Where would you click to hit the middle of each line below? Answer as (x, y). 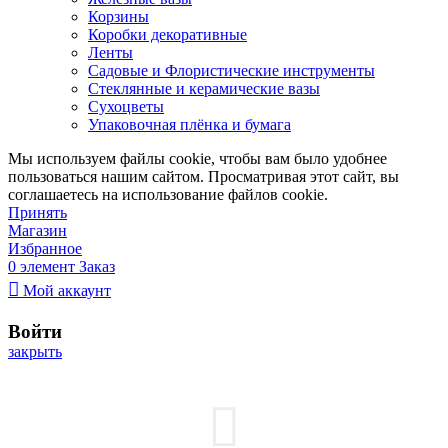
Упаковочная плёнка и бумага (189, 125)
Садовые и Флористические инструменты (231, 71)
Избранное (45, 249)
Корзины (118, 17)
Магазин (37, 231)
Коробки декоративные (167, 35)
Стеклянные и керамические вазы (204, 89)
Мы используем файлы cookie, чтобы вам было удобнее (197, 159)
